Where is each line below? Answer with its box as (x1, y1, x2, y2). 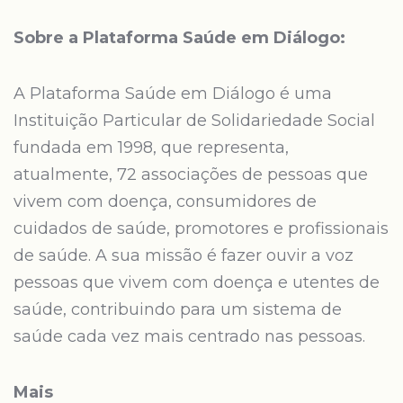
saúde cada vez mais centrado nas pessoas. (13, 327, 365, 346)
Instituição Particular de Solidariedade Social (13, 111, 375, 130)
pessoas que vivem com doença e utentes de (13, 273, 380, 292)
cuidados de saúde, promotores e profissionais (13, 219, 389, 238)
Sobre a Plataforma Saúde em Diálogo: (13, 28, 345, 48)
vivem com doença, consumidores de (13, 192, 317, 211)
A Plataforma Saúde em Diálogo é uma (13, 84, 332, 103)
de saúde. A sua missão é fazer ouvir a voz (13, 246, 354, 265)
